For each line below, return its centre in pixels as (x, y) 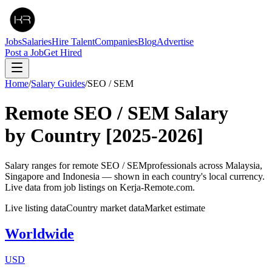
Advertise (175, 42)
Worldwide (39, 233)
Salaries (37, 42)
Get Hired (63, 53)
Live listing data (36, 208)
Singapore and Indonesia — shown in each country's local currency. (135, 176)
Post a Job (24, 53)
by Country (55, 136)
